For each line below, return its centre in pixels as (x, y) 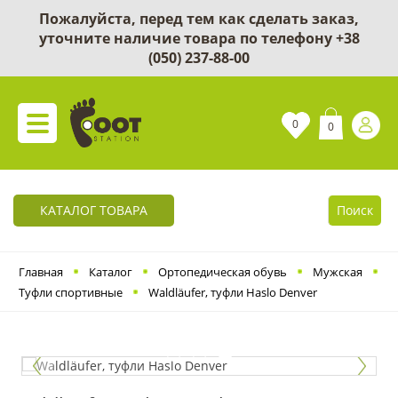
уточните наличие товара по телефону (187, 38)
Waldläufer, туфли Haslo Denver (233, 292)
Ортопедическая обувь (223, 271)
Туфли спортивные (71, 292)
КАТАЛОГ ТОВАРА (94, 210)
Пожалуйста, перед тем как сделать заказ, (199, 19)
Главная (41, 271)
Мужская (338, 271)
